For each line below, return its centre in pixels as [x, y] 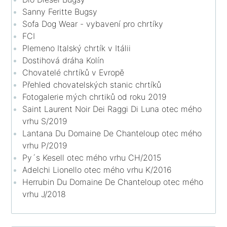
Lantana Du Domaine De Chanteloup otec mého [112, 133]
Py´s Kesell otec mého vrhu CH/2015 [92, 157]
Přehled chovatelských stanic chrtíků [92, 84]
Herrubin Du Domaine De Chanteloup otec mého [113, 182]
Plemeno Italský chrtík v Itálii [77, 48]
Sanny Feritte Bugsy [60, 11]
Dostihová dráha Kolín [63, 60]
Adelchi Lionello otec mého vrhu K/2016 [97, 169]
